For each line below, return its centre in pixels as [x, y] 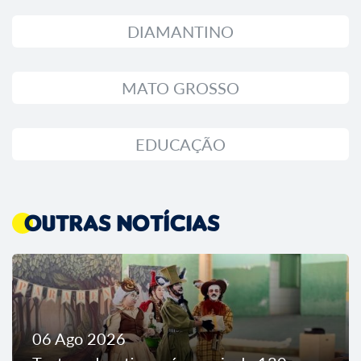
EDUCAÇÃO [180, 144]
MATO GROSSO [180, 87]
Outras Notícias [122, 222]
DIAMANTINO [180, 31]
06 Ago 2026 [79, 338]
